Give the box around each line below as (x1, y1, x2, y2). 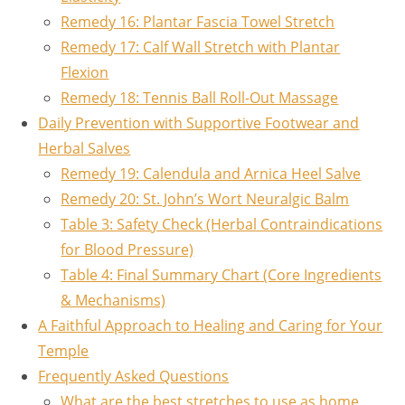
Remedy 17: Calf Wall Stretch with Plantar (61, 36, 341, 57)
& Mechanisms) (61, 289, 166, 310)
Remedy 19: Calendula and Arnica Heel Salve (61, 163, 362, 184)
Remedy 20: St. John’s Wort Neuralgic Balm (61, 188, 350, 209)
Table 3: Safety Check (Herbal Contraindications (61, 213, 383, 234)
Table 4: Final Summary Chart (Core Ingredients (61, 264, 382, 285)
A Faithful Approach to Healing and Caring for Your (38, 315, 383, 335)
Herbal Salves (38, 137, 131, 158)
